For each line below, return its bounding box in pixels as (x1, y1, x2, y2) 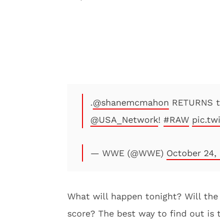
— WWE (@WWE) (90, 148, 166, 158)
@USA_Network (90, 114, 158, 125)
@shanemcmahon (93, 97, 169, 108)
